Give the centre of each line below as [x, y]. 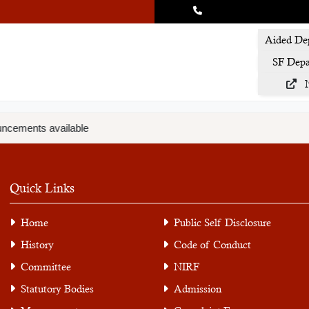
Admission [197, 289]
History [38, 245]
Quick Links [42, 188]
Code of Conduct [212, 245]
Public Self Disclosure [222, 222]
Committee [46, 267]
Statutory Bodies [58, 289]
